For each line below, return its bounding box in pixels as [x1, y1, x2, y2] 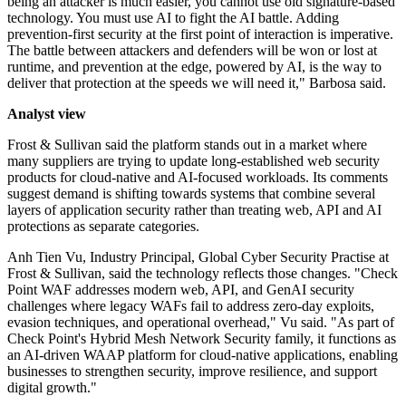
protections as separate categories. [7, 218, 199, 235]
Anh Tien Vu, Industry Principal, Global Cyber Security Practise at [7, 249, 389, 266]
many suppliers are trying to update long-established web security [7, 153, 380, 169]
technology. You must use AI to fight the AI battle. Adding [7, 10, 339, 26]
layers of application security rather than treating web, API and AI [7, 202, 382, 218]
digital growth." [7, 380, 97, 396]
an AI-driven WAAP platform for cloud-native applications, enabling [7, 347, 398, 363]
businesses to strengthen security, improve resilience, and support [7, 363, 377, 380]
